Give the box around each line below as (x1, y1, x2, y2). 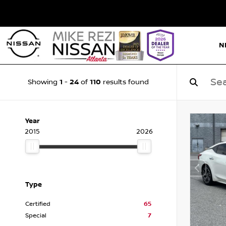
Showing (28, 78, 60, 86)
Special (25, 212, 46, 219)
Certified (25, 200, 50, 208)
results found (101, 78, 149, 86)
